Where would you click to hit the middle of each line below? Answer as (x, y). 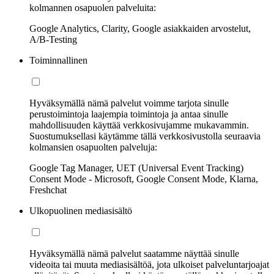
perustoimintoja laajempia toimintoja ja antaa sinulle (129, 114)
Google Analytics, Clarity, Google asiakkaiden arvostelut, (140, 29)
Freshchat (48, 190)
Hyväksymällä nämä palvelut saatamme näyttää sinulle (134, 254)
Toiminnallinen (58, 61)
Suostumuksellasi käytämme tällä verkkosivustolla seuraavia (145, 136)
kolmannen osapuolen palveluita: (93, 8)
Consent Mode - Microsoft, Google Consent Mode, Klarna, (144, 179)
